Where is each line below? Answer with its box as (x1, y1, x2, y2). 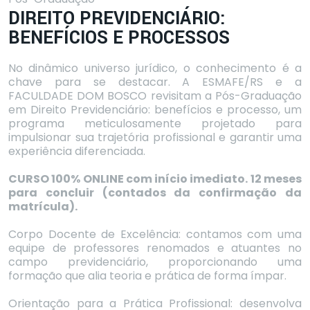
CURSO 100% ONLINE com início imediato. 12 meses (8, 170, 302, 187)
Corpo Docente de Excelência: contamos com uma (8, 226, 302, 242)
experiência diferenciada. (8, 143, 145, 159)
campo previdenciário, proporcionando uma (8, 253, 302, 270)
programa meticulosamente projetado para (8, 115, 302, 131)
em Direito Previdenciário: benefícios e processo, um (8, 101, 302, 118)
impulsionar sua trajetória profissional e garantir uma (8, 129, 302, 145)
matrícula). (8, 198, 77, 215)
